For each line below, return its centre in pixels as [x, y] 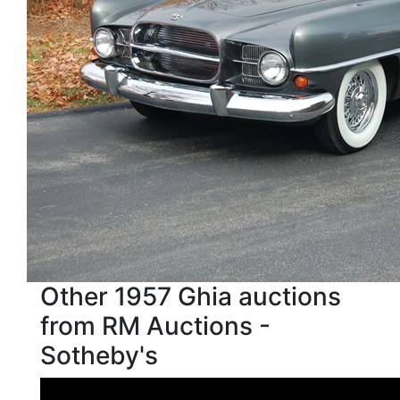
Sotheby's [99, 355]
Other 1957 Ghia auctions [191, 296]
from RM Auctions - [155, 326]
